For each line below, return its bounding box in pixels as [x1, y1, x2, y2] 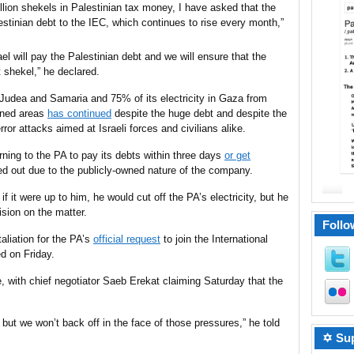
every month [220, 17, 277, 28]
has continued [47, 107, 111, 119]
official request [93, 233, 160, 245]
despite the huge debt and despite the [111, 107, 287, 119]
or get [224, 149, 250, 161]
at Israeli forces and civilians [84, 122, 221, 134]
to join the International [160, 233, 268, 245]
